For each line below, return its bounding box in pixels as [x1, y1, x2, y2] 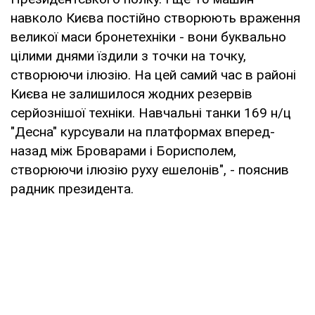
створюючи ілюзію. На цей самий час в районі [11, 66, 296, 83]
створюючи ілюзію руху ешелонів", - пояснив [11, 161, 289, 178]
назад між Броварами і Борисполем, [11, 142, 236, 159]
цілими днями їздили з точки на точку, [11, 47, 246, 64]
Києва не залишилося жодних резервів [11, 85, 252, 102]
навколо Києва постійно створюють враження [11, 9, 300, 26]
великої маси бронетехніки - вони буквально [11, 28, 286, 45]
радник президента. [11, 180, 134, 197]
